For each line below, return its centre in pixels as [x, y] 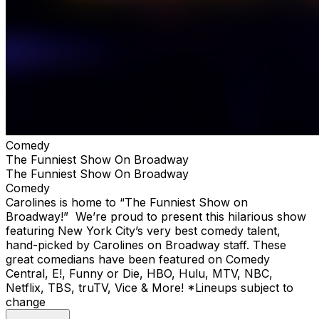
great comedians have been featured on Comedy [138, 259]
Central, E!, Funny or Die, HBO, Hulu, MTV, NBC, [139, 273]
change [26, 302]
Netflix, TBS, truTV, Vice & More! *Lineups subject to [150, 287]
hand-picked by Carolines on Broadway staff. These [146, 245]
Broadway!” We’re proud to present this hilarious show [156, 216]
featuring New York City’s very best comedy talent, [143, 230]
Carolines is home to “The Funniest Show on [127, 202]
